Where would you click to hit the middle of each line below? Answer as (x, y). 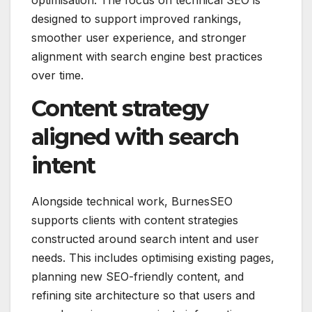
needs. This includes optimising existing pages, (153, 258)
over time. (57, 76)
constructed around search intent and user (145, 239)
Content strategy (120, 109)
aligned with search (135, 137)
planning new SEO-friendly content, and (138, 277)
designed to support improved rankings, (136, 19)
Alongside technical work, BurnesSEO (132, 202)
